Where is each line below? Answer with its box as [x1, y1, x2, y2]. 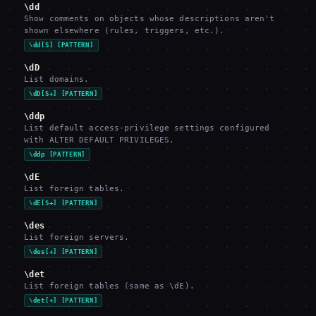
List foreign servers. [24, 233, 130, 242]
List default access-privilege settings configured [24, 123, 270, 133]
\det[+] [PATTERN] [29, 297, 98, 304]
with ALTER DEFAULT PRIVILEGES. [24, 135, 175, 145]
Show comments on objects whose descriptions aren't [24, 14, 275, 23]
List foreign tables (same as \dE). [24, 281, 195, 291]
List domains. [24, 75, 90, 84]
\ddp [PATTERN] [29, 151, 86, 158]
